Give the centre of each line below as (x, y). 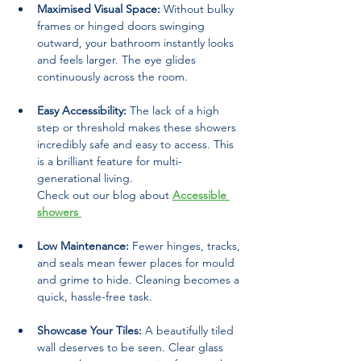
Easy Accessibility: (82, 110)
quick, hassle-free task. (95, 296)
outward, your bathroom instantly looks (137, 42)
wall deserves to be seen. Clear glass (132, 347)
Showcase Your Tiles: (89, 330)
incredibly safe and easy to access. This (137, 144)
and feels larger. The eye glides (118, 59)
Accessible (201, 195)
